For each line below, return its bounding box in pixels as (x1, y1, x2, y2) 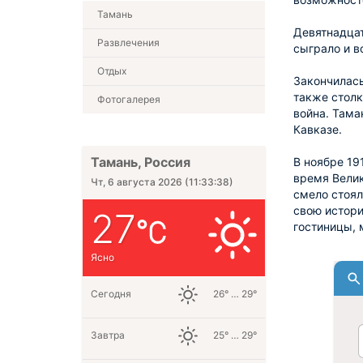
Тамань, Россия (91, 154, 190, 170)
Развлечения (97, 36, 160, 49)
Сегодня (91, 288, 131, 300)
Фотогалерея (97, 93, 160, 105)
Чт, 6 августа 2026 (91, 176, 182, 188)
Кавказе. (293, 122, 342, 136)
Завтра (91, 329, 125, 341)
